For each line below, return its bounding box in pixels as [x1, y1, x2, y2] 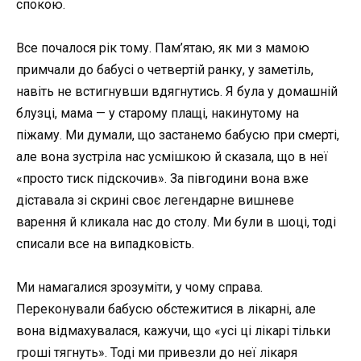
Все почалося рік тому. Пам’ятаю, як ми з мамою [16, 40, 309, 56]
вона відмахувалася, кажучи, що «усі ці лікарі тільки [16, 323, 330, 339]
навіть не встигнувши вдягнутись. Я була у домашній [16, 84, 338, 100]
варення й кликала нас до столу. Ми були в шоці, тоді [16, 214, 336, 230]
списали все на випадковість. [16, 236, 194, 252]
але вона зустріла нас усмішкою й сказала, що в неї [16, 149, 328, 165]
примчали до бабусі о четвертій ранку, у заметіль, [16, 62, 313, 78]
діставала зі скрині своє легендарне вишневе [16, 193, 294, 209]
